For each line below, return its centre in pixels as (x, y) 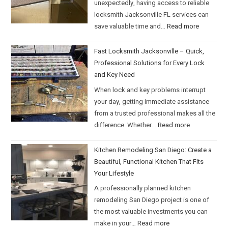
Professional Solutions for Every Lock (150, 63)
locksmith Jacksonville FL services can (152, 15)
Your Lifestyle (114, 173)
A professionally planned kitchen (143, 188)
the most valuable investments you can (151, 212)
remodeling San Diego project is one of (152, 200)
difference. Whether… (126, 125)
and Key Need (115, 75)
